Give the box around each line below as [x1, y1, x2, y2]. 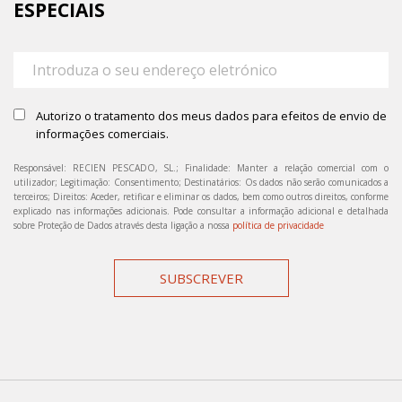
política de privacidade [232, 219, 324, 232]
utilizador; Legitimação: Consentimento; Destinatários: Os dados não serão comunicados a [13, 176, 389, 188]
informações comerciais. [36, 126, 169, 142]
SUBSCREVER [159, 268, 243, 287]
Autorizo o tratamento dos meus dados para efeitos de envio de [36, 108, 387, 124]
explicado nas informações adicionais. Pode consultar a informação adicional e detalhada [13, 205, 389, 217]
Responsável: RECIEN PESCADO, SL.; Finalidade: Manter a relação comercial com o [13, 162, 389, 174]
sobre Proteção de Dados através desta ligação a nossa [13, 219, 232, 232]
